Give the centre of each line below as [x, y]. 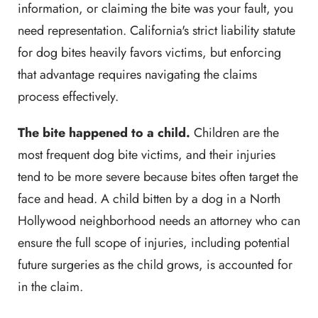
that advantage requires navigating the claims [137, 75]
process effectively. [68, 97]
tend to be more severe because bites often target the [158, 177]
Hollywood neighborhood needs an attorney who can [159, 221]
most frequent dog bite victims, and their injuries [147, 155]
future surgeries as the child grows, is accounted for [155, 265]
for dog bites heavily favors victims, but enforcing [149, 53]
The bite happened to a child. [104, 133]
